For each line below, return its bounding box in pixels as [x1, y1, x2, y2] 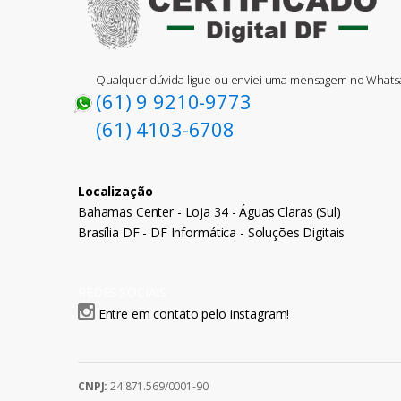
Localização [78, 183, 153, 200]
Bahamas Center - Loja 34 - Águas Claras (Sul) [78, 203, 341, 221]
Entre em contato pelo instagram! [98, 305, 290, 323]
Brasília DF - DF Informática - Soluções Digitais [78, 224, 346, 242]
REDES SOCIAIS [78, 284, 167, 302]
